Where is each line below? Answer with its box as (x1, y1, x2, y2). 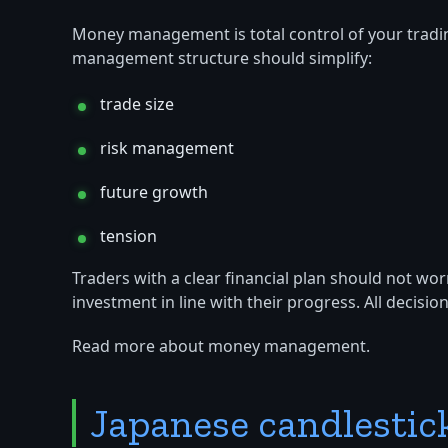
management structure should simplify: (72, 47, 372, 72)
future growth (100, 181, 208, 206)
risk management (100, 137, 234, 162)
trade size (100, 93, 174, 118)
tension (100, 225, 157, 250)
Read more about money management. (72, 335, 370, 360)
